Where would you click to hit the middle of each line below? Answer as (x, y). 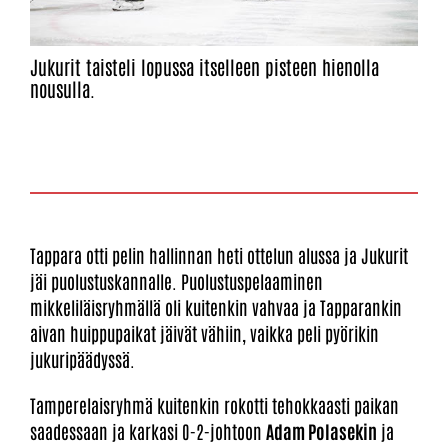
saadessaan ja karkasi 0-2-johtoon (148, 430)
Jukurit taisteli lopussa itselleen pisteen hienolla (204, 66)
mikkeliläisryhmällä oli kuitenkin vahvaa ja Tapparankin (216, 306)
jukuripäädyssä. (82, 358)
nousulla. (62, 88)
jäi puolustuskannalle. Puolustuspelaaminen (176, 280)
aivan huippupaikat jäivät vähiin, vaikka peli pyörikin (204, 332)
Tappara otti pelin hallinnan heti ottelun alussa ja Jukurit (219, 254)
